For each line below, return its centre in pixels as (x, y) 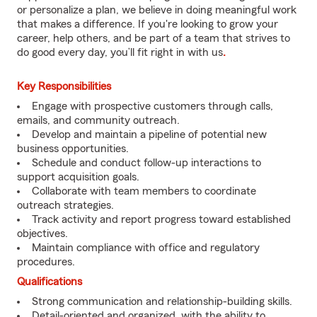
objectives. (42, 234)
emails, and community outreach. (98, 120)
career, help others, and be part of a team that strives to (154, 38)
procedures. (46, 262)
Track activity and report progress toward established (161, 219)
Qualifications (50, 282)
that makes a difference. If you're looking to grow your (148, 24)
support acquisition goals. (78, 177)
